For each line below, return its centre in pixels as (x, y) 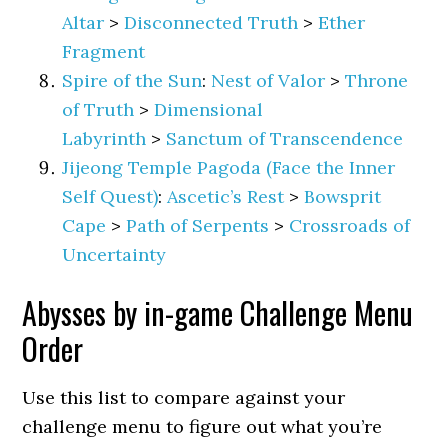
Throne (377, 80)
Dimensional (209, 109)
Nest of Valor (268, 80)
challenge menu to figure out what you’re (202, 426)
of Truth (98, 109)
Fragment (104, 51)
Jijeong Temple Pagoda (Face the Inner (229, 167)
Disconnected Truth (211, 22)
